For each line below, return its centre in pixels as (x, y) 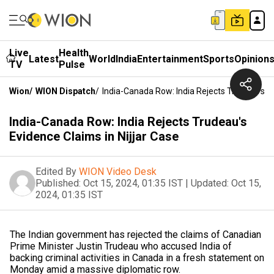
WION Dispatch (65, 91)
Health (74, 53)
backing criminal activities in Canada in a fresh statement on (137, 258)
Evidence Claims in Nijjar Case (94, 136)
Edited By (56, 172)
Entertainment (170, 59)
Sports (219, 59)
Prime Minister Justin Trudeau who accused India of (121, 246)
